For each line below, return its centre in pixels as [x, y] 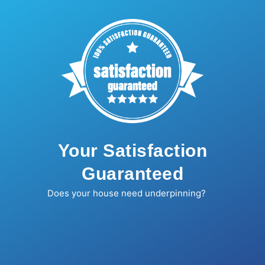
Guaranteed [132, 174]
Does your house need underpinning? [126, 193]
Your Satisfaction [132, 151]
